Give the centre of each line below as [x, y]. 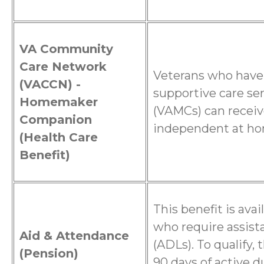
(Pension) [49, 254]
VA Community [66, 49]
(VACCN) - [50, 85]
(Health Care [59, 138]
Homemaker [59, 102]
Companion [56, 120]
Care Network [63, 67]
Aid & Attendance [74, 236]
